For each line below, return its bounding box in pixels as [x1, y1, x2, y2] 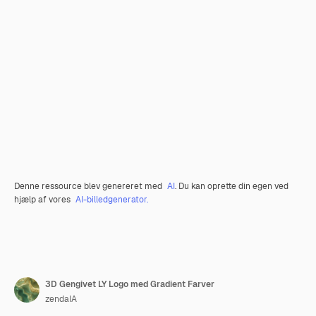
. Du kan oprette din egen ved [175, 181, 288, 192]
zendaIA [45, 293, 77, 305]
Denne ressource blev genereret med [14, 181, 164, 192]
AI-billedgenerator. [75, 194, 148, 205]
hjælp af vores [14, 194, 73, 205]
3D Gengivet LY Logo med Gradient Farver [45, 279, 214, 290]
